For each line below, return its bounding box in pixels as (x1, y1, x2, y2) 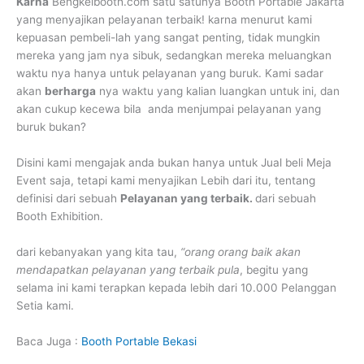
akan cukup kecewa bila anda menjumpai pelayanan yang (16, 102, 321, 116)
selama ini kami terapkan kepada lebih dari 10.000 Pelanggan (16, 280, 336, 294)
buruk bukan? (16, 120, 86, 134)
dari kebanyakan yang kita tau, (16, 245, 180, 258)
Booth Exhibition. (16, 209, 103, 223)
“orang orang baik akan (180, 245, 301, 258)
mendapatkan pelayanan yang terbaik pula (16, 262, 240, 276)
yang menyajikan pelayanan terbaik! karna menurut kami (16, 13, 312, 27)
